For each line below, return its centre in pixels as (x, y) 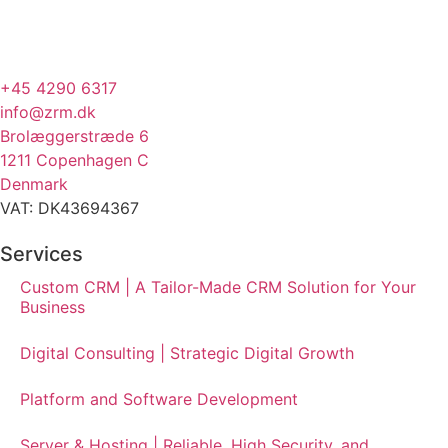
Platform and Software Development (159, 399)
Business (52, 307)
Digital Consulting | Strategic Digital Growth (187, 353)
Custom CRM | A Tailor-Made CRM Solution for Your (218, 287)
